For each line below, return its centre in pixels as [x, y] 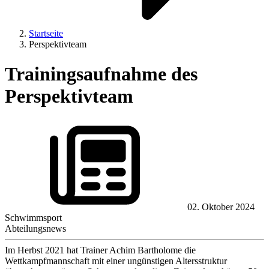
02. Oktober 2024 [221, 207]
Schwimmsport [33, 218]
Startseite [46, 34]
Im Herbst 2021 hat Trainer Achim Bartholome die [100, 250]
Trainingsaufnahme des [101, 74]
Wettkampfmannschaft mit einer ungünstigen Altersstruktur [116, 261]
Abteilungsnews [35, 229]
